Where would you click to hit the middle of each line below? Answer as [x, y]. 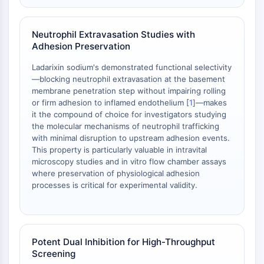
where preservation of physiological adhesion [116, 173]
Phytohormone [51, 85]
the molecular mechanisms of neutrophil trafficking [126, 126]
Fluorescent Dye [53, 184]
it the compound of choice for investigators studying [129, 114]
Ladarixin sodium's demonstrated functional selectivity [132, 67]
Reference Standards [63, 199]
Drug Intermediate [57, 142]
